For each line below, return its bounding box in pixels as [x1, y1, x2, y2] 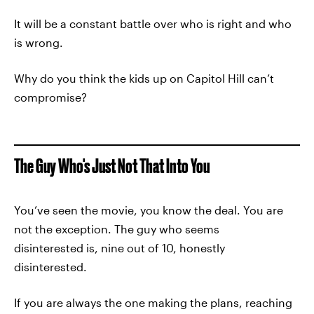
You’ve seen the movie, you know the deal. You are [14, 203, 283, 217]
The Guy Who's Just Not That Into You [14, 155, 210, 177]
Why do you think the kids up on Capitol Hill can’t [14, 71, 274, 85]
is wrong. [14, 36, 63, 49]
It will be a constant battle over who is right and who [14, 17, 292, 30]
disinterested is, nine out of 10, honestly [14, 241, 225, 254]
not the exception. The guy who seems [14, 222, 219, 235]
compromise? [14, 90, 87, 104]
